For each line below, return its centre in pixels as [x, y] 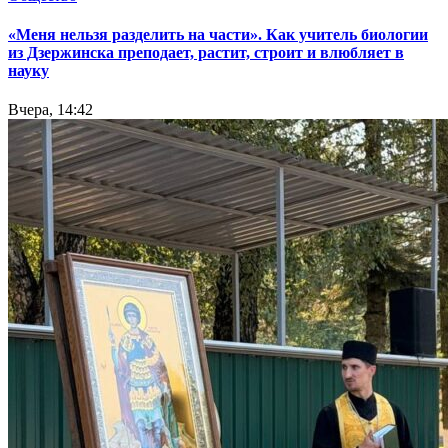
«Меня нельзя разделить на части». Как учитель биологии [218, 35]
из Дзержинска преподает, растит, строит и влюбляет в [206, 53]
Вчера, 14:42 [50, 110]
